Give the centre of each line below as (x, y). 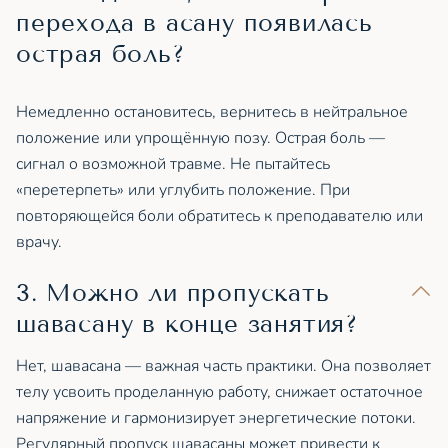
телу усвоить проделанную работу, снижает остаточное (219, 391)
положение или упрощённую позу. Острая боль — (200, 137)
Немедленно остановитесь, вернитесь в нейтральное (212, 111)
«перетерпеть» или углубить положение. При (183, 189)
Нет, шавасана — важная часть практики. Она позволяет (223, 365)
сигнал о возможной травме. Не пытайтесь (173, 163)
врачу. (39, 241)
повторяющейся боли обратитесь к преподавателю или (219, 215)
